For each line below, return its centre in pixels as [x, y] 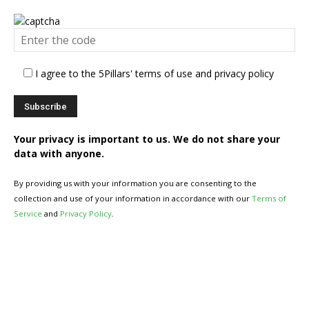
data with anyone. [59, 154]
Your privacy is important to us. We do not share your [147, 139]
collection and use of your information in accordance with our [133, 199]
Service [28, 214]
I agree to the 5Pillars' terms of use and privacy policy [154, 74]
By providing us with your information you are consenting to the [135, 183]
